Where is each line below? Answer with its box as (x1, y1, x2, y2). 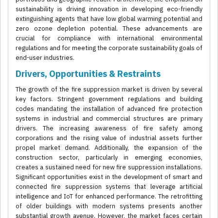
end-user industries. (16, 54, 74, 62)
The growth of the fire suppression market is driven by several (16, 85, 202, 94)
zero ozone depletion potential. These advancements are (16, 24, 202, 33)
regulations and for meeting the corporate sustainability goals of (16, 44, 202, 53)
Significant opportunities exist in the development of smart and (16, 173, 202, 182)
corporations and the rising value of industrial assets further (16, 134, 202, 143)
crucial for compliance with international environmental (16, 34, 202, 43)
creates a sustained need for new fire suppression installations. (16, 163, 202, 172)
